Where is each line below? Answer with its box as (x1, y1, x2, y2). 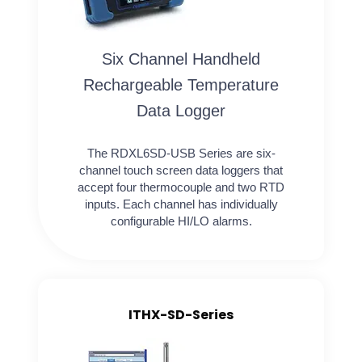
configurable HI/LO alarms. (110, 214, 252, 229)
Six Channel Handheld (102, 50, 260, 69)
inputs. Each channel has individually (84, 197, 278, 212)
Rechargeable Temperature (83, 76, 279, 95)
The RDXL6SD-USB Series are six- (86, 146, 276, 161)
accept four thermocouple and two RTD (78, 180, 284, 195)
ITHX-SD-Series (128, 305, 234, 325)
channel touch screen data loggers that (79, 163, 283, 178)
